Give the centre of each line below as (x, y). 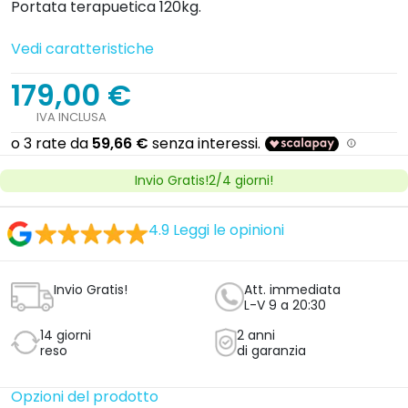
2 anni (256, 335)
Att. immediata (292, 289)
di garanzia (272, 350)
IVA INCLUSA (71, 117)
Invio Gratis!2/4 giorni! (204, 180)
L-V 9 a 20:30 (285, 305)
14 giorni (66, 335)
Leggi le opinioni (228, 229)
